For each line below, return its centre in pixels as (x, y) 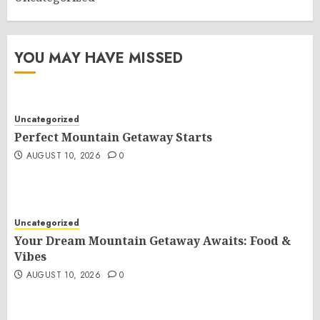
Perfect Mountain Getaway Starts (113, 137)
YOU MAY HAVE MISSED (99, 58)
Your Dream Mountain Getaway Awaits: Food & (152, 241)
